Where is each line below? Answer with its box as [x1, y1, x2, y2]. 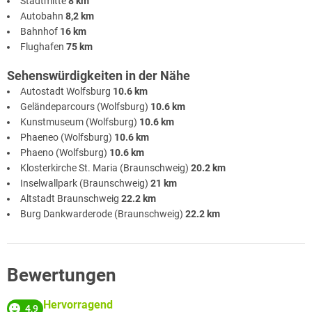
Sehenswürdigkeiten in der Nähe [7, 68, 190, 84]
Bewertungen [7, 265, 116, 286]
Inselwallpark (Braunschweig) [20, 178, 150, 189]
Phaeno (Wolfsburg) [20, 147, 109, 159]
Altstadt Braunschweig [20, 193, 121, 205]
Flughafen [20, 41, 66, 53]
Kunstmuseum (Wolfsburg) [20, 116, 139, 128]
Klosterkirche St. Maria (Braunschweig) [20, 162, 191, 174]
